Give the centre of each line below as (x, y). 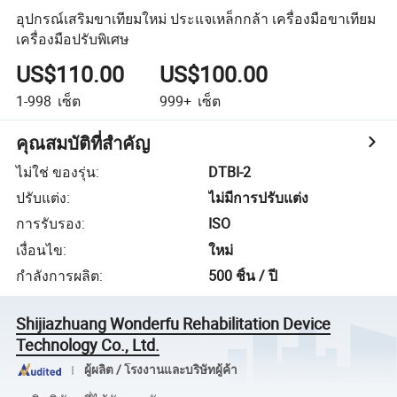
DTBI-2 (230, 171)
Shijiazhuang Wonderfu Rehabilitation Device (174, 323)
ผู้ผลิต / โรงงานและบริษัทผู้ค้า (160, 370)
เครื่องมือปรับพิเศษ (73, 39)
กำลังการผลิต (58, 276)
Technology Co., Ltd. (88, 344)
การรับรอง (49, 224)
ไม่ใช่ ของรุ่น (56, 171)
